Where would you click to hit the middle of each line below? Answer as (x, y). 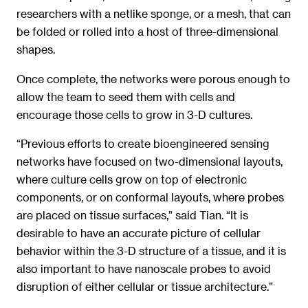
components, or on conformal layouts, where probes (150, 197)
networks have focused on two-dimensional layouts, (150, 162)
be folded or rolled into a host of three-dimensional (147, 32)
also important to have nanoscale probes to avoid (144, 269)
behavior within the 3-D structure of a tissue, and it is (151, 251)
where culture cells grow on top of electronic (132, 179)
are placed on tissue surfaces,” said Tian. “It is (132, 215)
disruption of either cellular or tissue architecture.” (145, 287)
